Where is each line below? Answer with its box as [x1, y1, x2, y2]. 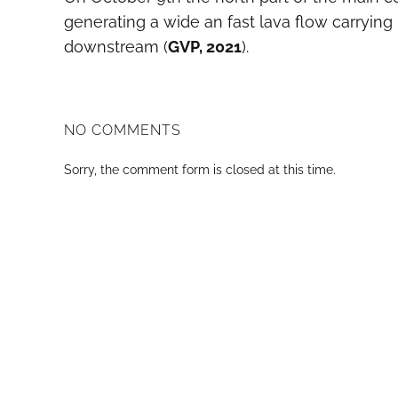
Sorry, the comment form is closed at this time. [64, 163, 336, 177]
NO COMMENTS [64, 122, 181, 139]
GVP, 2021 [168, 37, 242, 56]
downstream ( [64, 37, 168, 56]
